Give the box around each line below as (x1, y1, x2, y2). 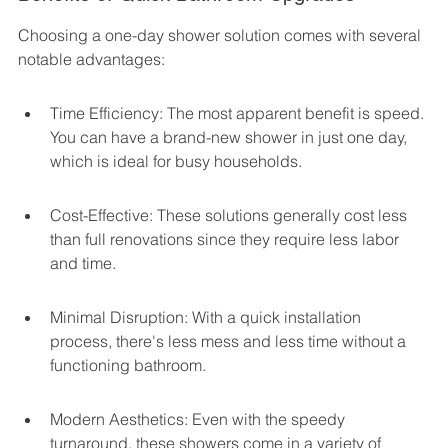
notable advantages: (18, 49, 165, 70)
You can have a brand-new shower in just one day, (50, 127, 411, 148)
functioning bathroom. (50, 355, 206, 376)
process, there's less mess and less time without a (50, 331, 410, 352)
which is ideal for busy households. (50, 151, 302, 172)
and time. (50, 253, 116, 274)
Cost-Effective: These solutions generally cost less (50, 205, 411, 226)
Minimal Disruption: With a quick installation (50, 307, 365, 328)
